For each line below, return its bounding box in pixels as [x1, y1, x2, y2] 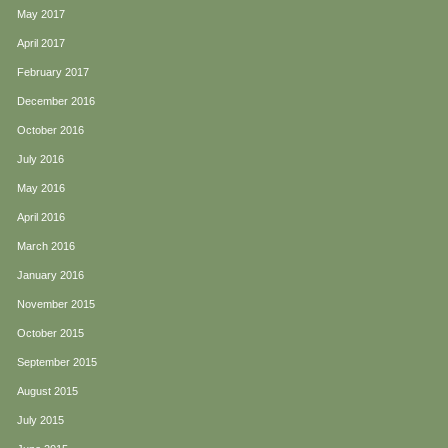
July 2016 [17, 153, 64, 166]
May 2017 [17, 8, 65, 21]
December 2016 [17, 95, 95, 108]
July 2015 [17, 414, 64, 427]
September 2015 [17, 356, 97, 369]
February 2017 [17, 66, 89, 79]
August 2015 [17, 385, 78, 398]
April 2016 [17, 211, 65, 224]
